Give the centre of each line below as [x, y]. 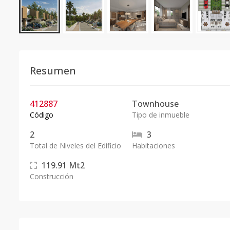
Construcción [52, 176]
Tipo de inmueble [160, 115]
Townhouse [155, 104]
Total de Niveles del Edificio [75, 146]
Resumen [53, 71]
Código [42, 115]
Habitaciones [153, 146]
